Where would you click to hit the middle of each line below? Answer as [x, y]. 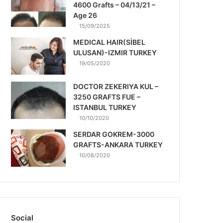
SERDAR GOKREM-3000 [114, 134]
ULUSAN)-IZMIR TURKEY [115, 53]
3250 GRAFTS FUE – [107, 97]
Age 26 [85, 15]
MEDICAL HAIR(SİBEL [110, 42]
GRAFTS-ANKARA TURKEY [118, 145]
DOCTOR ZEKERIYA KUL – [116, 86]
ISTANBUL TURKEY [105, 107]
